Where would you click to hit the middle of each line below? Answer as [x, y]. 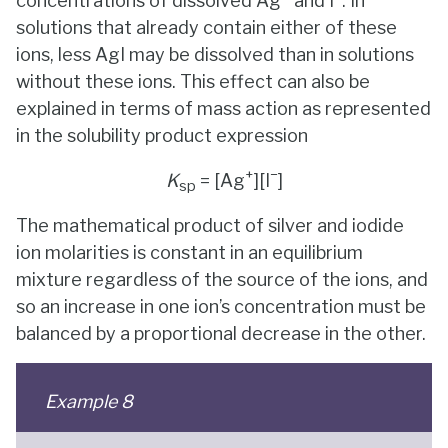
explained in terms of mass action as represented [223, 109]
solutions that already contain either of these [206, 28]
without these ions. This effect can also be [193, 82]
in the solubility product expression [162, 136]
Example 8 [88, 401]
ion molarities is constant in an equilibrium [189, 253]
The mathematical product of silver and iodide [210, 226]
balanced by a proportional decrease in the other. [221, 334]
